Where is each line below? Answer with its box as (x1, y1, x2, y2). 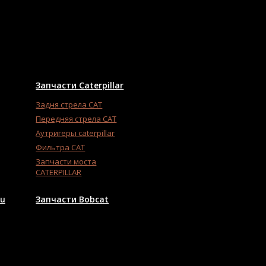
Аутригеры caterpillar (36, 128, 115, 139)
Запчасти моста (36, 156, 97, 167)
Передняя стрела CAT (36, 113, 117, 125)
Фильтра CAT (36, 142, 85, 153)
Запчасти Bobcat (36, 194, 109, 205)
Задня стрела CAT (36, 99, 103, 110)
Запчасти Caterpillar (36, 80, 124, 91)
